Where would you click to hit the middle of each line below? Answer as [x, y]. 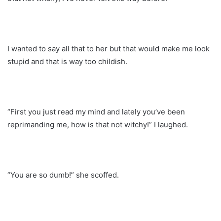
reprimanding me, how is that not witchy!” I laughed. [98, 124]
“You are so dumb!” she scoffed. [63, 175]
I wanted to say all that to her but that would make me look [109, 48]
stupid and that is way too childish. [67, 61]
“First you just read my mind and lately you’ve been [96, 111]
